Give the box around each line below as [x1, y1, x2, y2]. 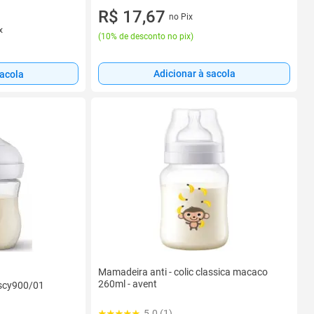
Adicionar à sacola [153, 68, 235, 80]
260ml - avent [98, 278, 157, 289]
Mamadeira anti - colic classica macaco [98, 266, 268, 278]
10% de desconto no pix [101, 31, 191, 41]
